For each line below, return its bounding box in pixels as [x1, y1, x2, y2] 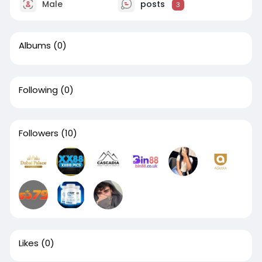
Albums [18, 39, 51, 52]
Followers [18, 127, 58, 140]
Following [18, 84, 58, 96]
